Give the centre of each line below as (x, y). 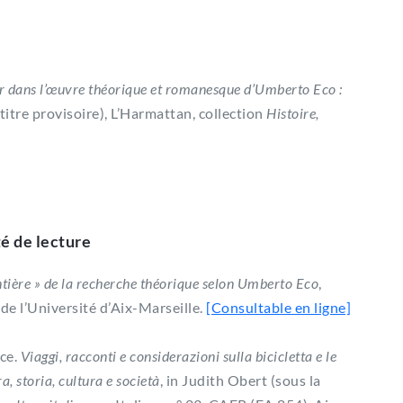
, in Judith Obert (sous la (240, 380)
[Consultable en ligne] (278, 307)
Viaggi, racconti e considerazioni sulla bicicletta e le (177, 355)
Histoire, (293, 112)
